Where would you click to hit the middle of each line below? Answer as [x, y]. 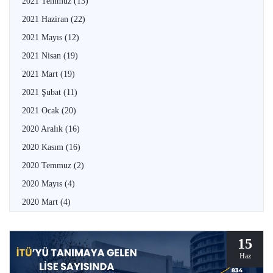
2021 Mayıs [43, 37]
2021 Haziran [46, 19]
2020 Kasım [44, 147]
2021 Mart [41, 74]
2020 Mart [41, 202]
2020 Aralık [44, 129]
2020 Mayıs [43, 183]
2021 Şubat [43, 92]
